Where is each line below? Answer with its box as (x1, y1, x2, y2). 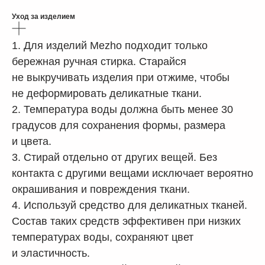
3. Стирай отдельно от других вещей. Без (12, 151, 217, 164)
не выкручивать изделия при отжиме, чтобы (12, 72, 230, 84)
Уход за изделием (12, 12, 75, 21)
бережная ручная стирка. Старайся (12, 56, 186, 68)
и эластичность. (12, 247, 90, 260)
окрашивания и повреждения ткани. (12, 183, 190, 196)
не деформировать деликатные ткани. (12, 88, 202, 100)
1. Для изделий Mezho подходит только (12, 40, 208, 52)
